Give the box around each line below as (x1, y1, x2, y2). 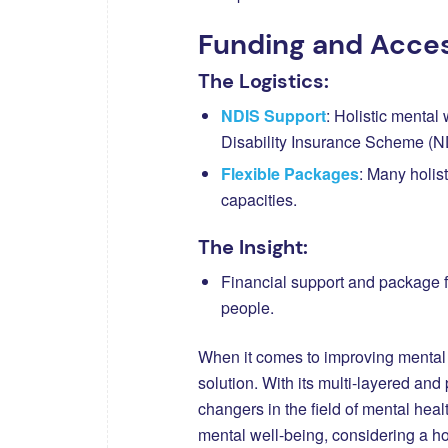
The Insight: (198, 233, 308, 260)
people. (221, 295, 274, 319)
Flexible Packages (221, 161, 359, 185)
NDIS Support (221, 103, 326, 127)
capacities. (221, 187, 297, 211)
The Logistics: (198, 67, 329, 94)
